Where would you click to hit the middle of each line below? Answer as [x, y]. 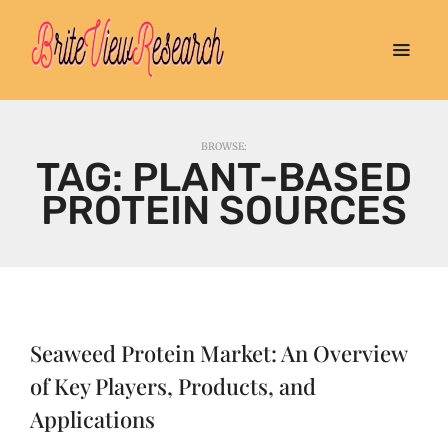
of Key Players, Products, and [173, 386]
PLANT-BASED [272, 177]
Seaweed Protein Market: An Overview [218, 353]
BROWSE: [224, 146]
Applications [92, 419]
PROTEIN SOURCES [224, 210]
